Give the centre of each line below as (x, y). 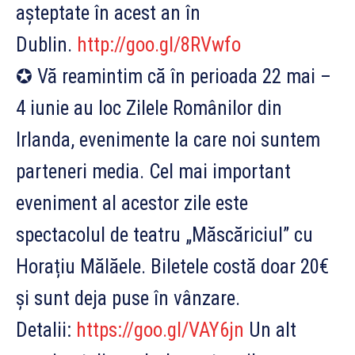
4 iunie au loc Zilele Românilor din (149, 108)
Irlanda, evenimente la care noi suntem (168, 139)
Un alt (270, 330)
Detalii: (46, 330)
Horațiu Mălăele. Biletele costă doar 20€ (172, 266)
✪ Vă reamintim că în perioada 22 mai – (174, 76)
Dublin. (46, 44)
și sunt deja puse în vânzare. (128, 298)
